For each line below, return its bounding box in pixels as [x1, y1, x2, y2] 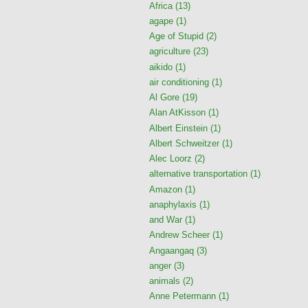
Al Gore [149, 92, 179, 103]
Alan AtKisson [149, 107, 206, 118]
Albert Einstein [149, 122, 208, 133]
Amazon [149, 184, 182, 195]
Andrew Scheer [149, 230, 210, 241]
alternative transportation [149, 168, 247, 179]
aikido [149, 61, 173, 72]
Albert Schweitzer [149, 137, 219, 148]
